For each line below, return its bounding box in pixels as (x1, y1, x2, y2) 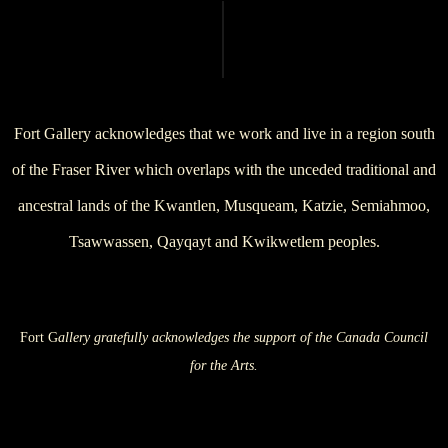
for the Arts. (190, 358, 258, 373)
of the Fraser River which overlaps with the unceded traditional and (12, 161, 436, 178)
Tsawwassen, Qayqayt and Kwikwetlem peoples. (68, 233, 380, 250)
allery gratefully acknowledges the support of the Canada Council (58, 330, 428, 345)
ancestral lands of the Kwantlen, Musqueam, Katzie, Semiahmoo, (18, 197, 430, 214)
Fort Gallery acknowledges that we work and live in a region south (13, 125, 435, 142)
